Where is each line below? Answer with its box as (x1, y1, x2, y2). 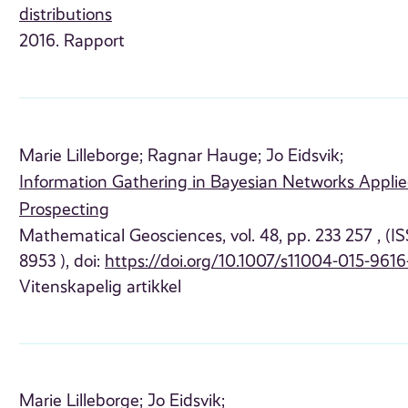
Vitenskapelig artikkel (19, 276, 182, 297)
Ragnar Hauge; (148, 145, 262, 166)
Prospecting (19, 199, 110, 219)
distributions (19, 5, 113, 25)
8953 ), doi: (19, 250, 106, 271)
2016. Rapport (19, 31, 126, 52)
